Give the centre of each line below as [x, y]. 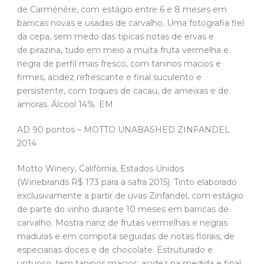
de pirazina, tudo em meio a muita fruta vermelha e [123, 50]
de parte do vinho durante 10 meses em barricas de [123, 209]
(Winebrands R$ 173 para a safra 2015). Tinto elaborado [127, 182]
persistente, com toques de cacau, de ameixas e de [123, 90]
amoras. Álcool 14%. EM [66, 104]
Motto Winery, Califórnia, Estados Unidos [100, 168]
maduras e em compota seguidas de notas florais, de [126, 236]
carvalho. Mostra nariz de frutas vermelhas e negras [122, 222]
